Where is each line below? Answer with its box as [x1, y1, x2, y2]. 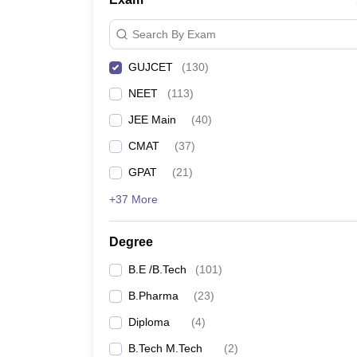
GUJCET [128, 61, 173, 73]
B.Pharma [128, 289, 178, 302]
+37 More [109, 193, 158, 206]
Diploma [128, 316, 170, 328]
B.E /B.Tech [128, 263, 186, 276]
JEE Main [128, 113, 176, 126]
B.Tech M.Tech [128, 342, 202, 355]
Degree [109, 235, 153, 249]
